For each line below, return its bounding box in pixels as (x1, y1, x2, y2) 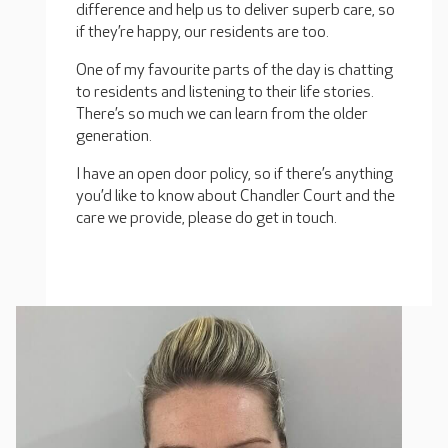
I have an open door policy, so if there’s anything (76, 165, 393, 184)
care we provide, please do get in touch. (76, 209, 337, 228)
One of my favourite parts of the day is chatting (76, 61, 393, 80)
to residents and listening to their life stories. (76, 83, 374, 102)
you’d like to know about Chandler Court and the (76, 187, 395, 206)
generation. (76, 127, 152, 146)
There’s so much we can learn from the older (76, 105, 368, 124)
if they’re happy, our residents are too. (76, 23, 329, 42)
